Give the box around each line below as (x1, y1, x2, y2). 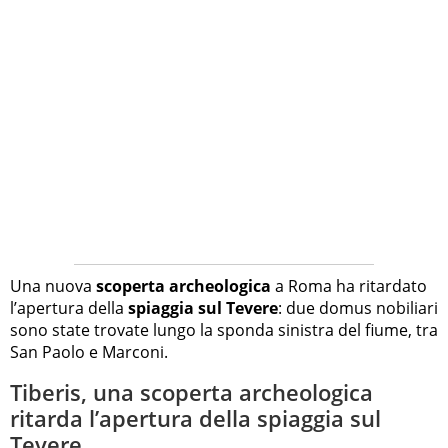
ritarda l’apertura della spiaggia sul (10, 403, 381, 434)
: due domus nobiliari (278, 297, 438, 320)
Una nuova (10, 275, 96, 298)
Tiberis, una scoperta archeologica (10, 377, 373, 408)
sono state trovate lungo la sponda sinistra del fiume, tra (10, 319, 438, 342)
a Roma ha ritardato (271, 275, 427, 298)
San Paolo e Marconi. (10, 341, 168, 364)
